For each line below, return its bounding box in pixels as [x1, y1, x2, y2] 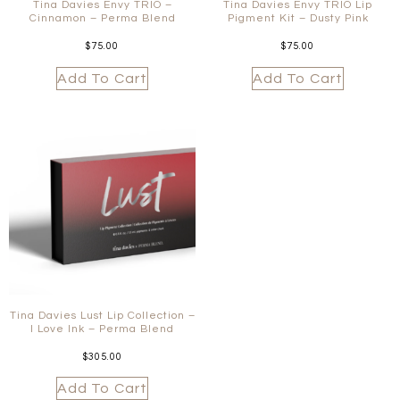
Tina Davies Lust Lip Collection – [9, 309, 196, 321]
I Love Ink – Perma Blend [30, 322, 174, 335]
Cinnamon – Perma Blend [29, 12, 176, 25]
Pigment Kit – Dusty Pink [227, 12, 369, 25]
